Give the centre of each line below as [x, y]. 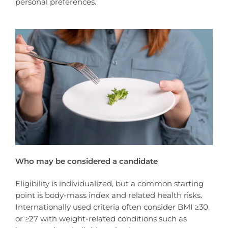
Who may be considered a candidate [87, 161]
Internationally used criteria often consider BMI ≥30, [112, 207]
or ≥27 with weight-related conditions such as [101, 219]
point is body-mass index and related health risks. [109, 195]
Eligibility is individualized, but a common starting [109, 184]
